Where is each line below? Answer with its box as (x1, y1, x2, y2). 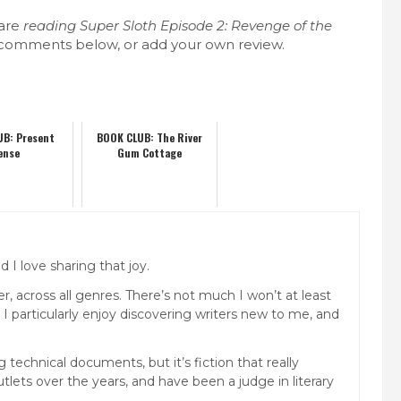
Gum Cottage (116, 144, 182, 160)
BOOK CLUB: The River (96, 129, 202, 145)
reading (23, 16, 80, 34)
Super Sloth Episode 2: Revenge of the (80, 16, 332, 34)
